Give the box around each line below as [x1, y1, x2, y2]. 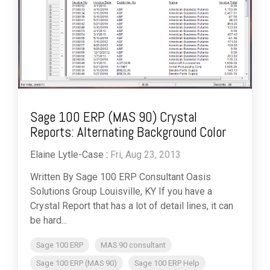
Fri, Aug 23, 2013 [110, 148, 181, 160]
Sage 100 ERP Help [134, 258, 199, 268]
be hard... [30, 214, 67, 226]
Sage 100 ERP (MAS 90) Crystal [30, 107, 197, 126]
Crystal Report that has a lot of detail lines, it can [30, 199, 233, 212]
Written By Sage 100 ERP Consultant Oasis [30, 171, 211, 183]
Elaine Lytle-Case [30, 148, 104, 160]
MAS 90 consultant [101, 240, 166, 250]
